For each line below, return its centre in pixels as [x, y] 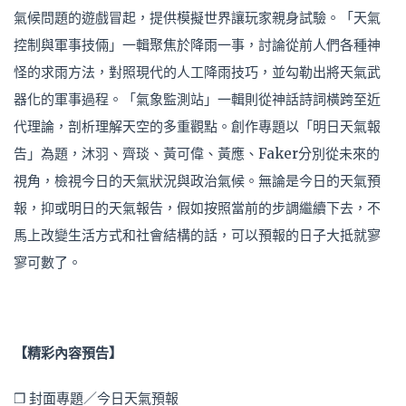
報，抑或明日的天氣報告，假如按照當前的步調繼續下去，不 [197, 208]
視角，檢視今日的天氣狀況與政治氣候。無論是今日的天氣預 [197, 181]
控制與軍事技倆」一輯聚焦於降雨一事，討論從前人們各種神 [197, 45]
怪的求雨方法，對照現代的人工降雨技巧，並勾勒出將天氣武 [197, 72]
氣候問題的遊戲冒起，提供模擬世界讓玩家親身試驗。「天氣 [197, 18]
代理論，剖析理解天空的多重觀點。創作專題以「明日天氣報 [197, 126]
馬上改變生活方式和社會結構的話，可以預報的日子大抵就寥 [197, 235]
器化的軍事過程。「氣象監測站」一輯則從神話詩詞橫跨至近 [197, 99]
